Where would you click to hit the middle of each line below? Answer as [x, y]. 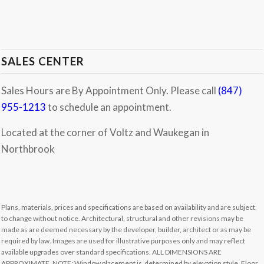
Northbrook [28, 148]
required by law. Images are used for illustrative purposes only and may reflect [123, 240]
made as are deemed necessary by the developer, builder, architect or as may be [126, 229]
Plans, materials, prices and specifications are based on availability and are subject [128, 207]
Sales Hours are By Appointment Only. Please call [110, 91]
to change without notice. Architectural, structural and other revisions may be [123, 218]
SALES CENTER [43, 62]
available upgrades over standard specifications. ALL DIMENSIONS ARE [112, 252]
